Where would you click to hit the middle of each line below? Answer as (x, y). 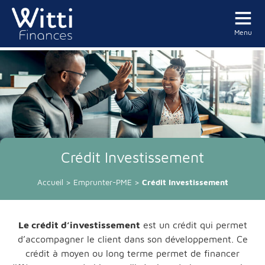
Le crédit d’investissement (79, 224)
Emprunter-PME (102, 182)
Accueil (50, 182)
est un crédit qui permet (193, 224)
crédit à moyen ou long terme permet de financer (132, 253)
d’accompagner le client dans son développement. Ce (132, 239)
